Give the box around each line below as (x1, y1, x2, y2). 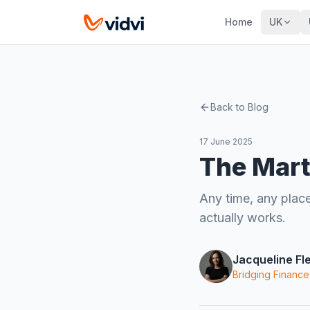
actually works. (199, 210, 286, 225)
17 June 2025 (199, 136, 253, 147)
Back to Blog (210, 101, 268, 113)
